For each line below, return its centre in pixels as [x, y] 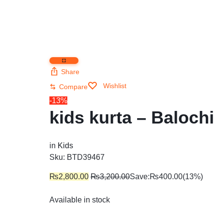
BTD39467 [86, 157]
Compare [73, 86]
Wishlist [115, 85]
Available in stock [80, 200]
